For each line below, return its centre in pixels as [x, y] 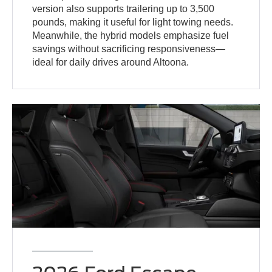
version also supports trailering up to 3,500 [124, 9]
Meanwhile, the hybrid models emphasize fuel [131, 36]
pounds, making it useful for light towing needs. [133, 22]
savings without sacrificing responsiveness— [129, 49]
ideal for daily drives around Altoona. [111, 63]
